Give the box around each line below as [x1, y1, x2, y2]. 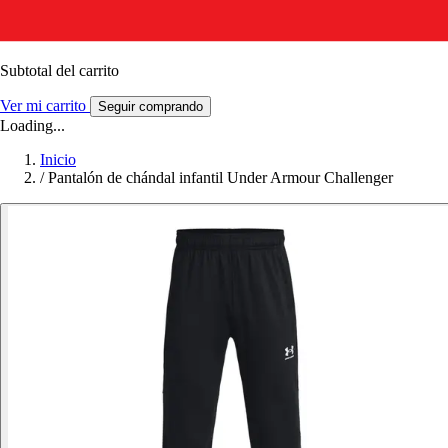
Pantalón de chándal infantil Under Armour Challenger [48, 168, 393, 186]
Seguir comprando [98, 98, 203, 114]
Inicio [40, 150, 76, 168]
